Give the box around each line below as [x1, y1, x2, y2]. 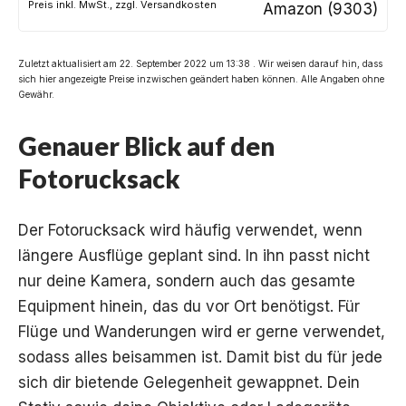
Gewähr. [18, 88, 54, 100]
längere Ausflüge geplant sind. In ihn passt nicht [18, 246, 370, 265]
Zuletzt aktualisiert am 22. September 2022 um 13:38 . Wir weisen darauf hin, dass [18, 57, 382, 69]
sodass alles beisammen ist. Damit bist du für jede [18, 347, 382, 366]
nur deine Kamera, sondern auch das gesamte [18, 271, 355, 290]
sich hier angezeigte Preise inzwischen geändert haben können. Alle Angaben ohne [18, 72, 384, 84]
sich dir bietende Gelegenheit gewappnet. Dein [18, 372, 360, 391]
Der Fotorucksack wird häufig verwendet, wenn [18, 220, 362, 239]
